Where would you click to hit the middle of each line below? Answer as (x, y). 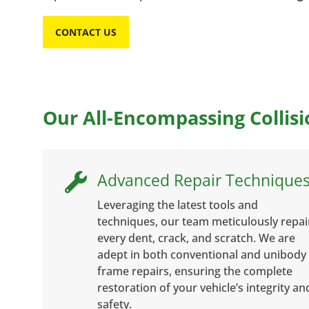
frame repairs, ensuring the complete (195, 271)
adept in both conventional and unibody (202, 254)
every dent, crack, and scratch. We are (196, 238)
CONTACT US (86, 32)
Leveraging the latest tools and (178, 205)
